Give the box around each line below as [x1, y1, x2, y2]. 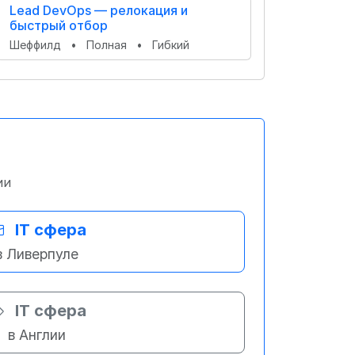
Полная [86, 38, 130, 52]
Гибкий [152, 38, 189, 52]
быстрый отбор [10, 17, 108, 33]
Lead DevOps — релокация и [10, 2, 188, 18]
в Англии [8, 326, 66, 343]
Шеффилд [10, 38, 64, 52]
